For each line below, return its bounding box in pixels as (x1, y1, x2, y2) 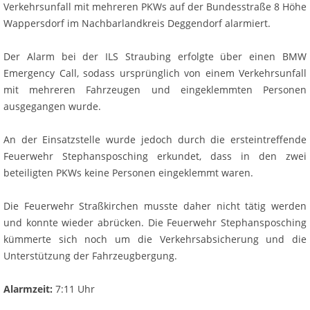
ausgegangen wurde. (3, 99, 101, 113)
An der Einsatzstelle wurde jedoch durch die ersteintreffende (3, 132, 307, 146)
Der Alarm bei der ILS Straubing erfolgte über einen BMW (3, 49, 307, 63)
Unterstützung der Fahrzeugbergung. (3, 248, 177, 262)
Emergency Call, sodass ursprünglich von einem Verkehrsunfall (3, 66, 307, 80)
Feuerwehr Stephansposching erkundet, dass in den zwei (3, 149, 307, 163)
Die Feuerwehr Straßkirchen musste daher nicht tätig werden (3, 199, 307, 212)
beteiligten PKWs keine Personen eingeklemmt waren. (3, 165, 253, 179)
